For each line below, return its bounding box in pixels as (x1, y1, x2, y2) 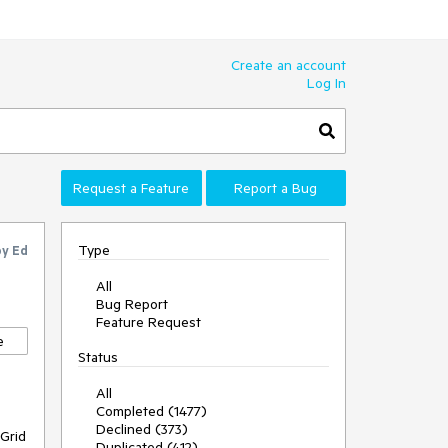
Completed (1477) (96, 402, 207, 420)
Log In (307, 74, 346, 92)
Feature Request (96, 313, 201, 331)
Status (78, 348, 118, 366)
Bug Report (96, 295, 168, 313)
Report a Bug (234, 179, 318, 197)
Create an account (231, 56, 346, 74)
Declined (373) (96, 420, 188, 438)
